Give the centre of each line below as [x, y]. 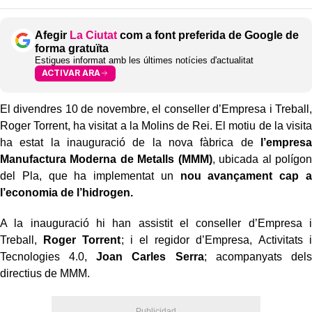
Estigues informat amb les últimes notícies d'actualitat [144, 60]
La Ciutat [93, 35]
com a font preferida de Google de [208, 35]
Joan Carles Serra [150, 256]
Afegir [52, 35]
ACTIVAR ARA [71, 73]
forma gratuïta [72, 48]
